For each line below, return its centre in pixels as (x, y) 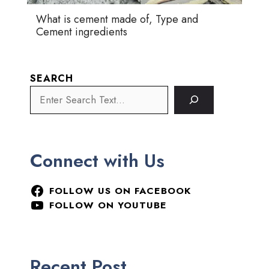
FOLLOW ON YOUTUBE (108, 205)
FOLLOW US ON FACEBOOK (120, 190)
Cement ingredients (82, 32)
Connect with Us (97, 160)
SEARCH (52, 78)
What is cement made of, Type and (117, 19)
